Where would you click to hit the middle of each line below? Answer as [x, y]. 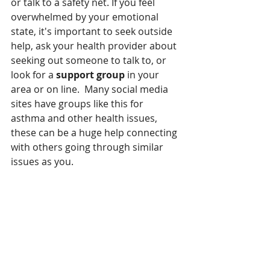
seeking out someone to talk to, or [90, 61]
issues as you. [42, 162]
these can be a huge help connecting [95, 133]
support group [90, 75]
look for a [33, 75]
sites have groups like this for [78, 104]
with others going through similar [88, 147]
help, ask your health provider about [95, 46]
